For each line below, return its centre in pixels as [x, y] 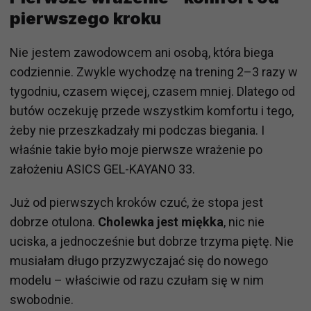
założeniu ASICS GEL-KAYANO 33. [102, 169]
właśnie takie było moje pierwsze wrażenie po [136, 149]
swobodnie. [42, 299]
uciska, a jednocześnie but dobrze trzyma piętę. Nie [152, 241]
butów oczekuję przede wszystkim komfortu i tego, [152, 110]
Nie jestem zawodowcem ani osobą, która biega [142, 52]
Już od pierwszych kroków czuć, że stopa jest [136, 202]
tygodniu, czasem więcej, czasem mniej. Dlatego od [152, 91]
